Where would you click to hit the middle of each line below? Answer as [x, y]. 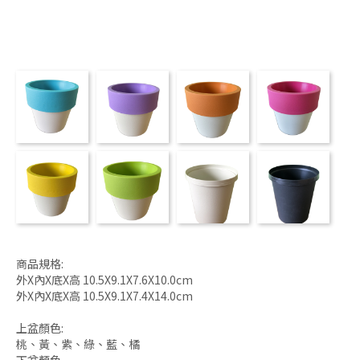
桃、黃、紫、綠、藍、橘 [78, 344]
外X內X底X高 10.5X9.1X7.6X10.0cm [104, 279]
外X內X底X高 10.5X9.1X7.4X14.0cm [104, 295]
